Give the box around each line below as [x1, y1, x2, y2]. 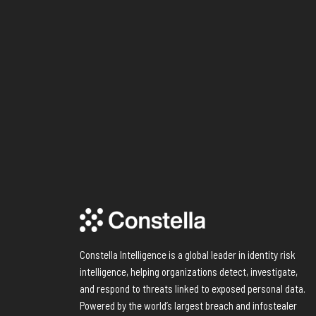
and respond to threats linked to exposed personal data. [79, 282, 305, 296]
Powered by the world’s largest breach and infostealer [79, 299, 297, 312]
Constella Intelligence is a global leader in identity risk [79, 248, 296, 262]
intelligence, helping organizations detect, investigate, [79, 265, 298, 279]
